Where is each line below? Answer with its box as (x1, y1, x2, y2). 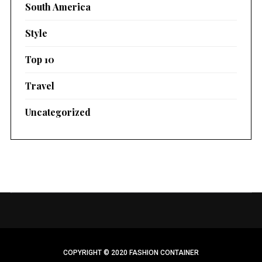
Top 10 (25, 53, 54, 65)
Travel (25, 79, 54, 92)
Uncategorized (25, 105, 91, 118)
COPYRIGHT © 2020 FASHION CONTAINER (63, 248, 199, 257)
